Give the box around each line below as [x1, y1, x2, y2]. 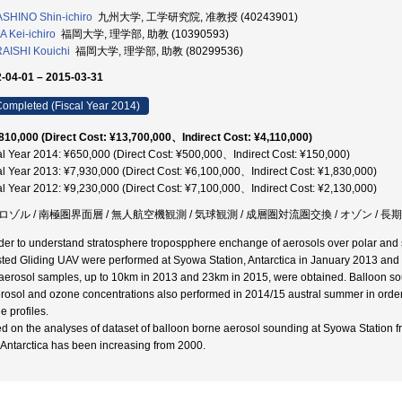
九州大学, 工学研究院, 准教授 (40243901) [92, 11, 298, 23]
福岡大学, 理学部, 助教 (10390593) [56, 28, 229, 40]
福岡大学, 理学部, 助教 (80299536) [70, 45, 243, 57]
